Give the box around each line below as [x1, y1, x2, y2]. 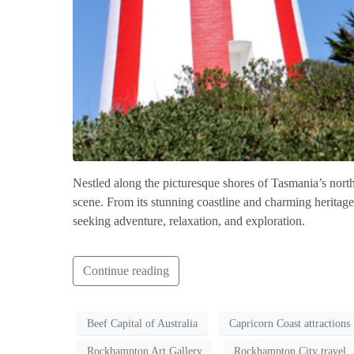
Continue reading [83, 264, 169, 278]
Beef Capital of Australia [87, 317, 198, 330]
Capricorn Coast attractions [229, 317, 350, 330]
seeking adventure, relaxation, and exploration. [73, 214, 305, 228]
